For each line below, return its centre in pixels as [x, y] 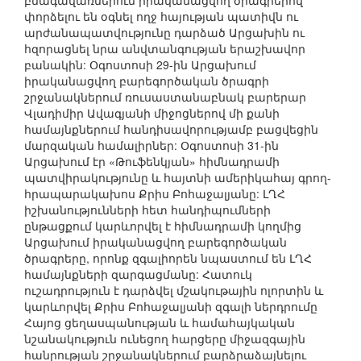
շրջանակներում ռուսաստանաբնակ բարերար [165, 97]
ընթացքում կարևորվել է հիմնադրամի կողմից [163, 226]
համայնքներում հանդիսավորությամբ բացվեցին [171, 129]
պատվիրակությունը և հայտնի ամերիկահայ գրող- [178, 178]
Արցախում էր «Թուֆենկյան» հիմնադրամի [152, 162]
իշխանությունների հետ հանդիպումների [147, 210]
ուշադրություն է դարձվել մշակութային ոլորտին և [174, 290]
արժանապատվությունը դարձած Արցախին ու [164, 33]
